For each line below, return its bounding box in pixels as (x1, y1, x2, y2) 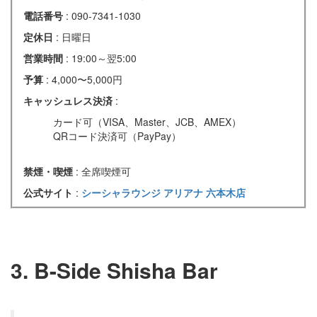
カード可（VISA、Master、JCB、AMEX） (53, 114, 241, 129)
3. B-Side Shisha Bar (11, 254, 218, 285)
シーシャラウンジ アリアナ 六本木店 (81, 185, 246, 200)
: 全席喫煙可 (76, 163, 131, 178)
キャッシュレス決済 (23, 93, 115, 108)
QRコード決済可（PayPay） (53, 128, 181, 143)
